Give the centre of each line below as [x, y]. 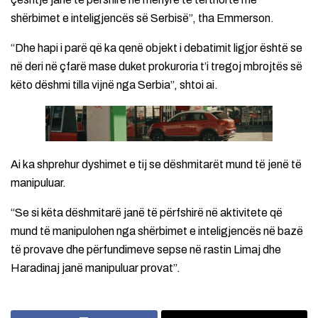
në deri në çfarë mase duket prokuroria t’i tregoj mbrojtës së [157, 66]
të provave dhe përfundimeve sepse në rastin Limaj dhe [146, 249]
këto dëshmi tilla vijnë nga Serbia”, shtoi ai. [114, 84]
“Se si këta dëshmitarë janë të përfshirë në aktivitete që [147, 212]
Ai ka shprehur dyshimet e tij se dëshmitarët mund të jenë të [156, 164]
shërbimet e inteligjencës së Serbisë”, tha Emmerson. [142, 18]
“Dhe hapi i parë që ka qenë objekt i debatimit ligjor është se [157, 48]
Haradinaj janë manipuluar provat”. [95, 268]
